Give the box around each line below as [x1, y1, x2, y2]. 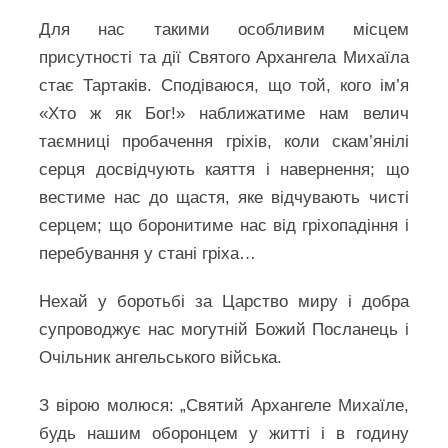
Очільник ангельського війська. [39, 348, 283, 367]
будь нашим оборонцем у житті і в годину [39, 424, 409, 443]
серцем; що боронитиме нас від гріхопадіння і [39, 216, 409, 235]
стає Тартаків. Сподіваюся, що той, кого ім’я [39, 76, 409, 95]
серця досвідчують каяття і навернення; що [39, 160, 409, 179]
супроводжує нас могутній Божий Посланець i [39, 320, 409, 339]
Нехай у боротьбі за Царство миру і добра [39, 292, 409, 311]
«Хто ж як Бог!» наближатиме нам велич [39, 104, 409, 123]
